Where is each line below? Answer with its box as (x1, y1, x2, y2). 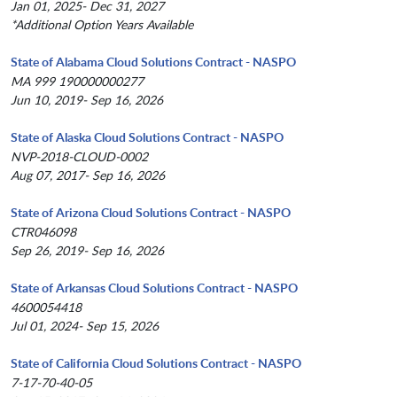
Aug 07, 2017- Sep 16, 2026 (11, 167, 165, 184)
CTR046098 (11, 223, 76, 241)
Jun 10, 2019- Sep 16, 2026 (11, 91, 163, 109)
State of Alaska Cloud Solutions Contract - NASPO (11, 128, 284, 146)
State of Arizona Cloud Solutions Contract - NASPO (11, 204, 291, 222)
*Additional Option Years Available (11, 16, 193, 34)
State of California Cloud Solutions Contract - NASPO (11, 354, 301, 372)
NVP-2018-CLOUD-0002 (11, 148, 148, 166)
